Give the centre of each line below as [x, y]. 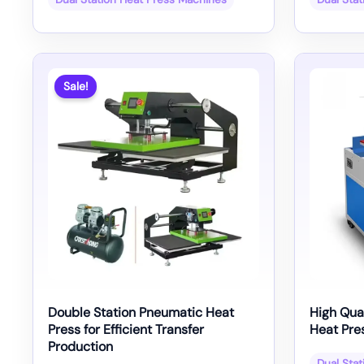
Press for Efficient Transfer [126, 330]
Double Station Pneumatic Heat [141, 313]
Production [80, 347]
